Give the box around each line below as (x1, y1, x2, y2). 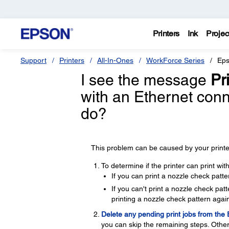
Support (20, 56, 47, 64)
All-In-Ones (97, 56, 133, 64)
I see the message (80, 71, 211, 89)
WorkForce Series (146, 56, 204, 64)
